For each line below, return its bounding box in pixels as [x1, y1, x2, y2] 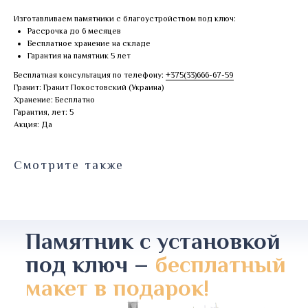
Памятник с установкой [25, 228, 280, 254]
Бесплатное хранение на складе [27, 38, 151, 48]
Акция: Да [14, 120, 52, 129]
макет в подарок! [25, 274, 209, 300]
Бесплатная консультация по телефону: [14, 70, 166, 80]
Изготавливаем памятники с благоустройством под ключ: [14, 14, 236, 23]
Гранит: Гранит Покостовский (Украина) [14, 82, 164, 92]
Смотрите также [14, 158, 124, 172]
